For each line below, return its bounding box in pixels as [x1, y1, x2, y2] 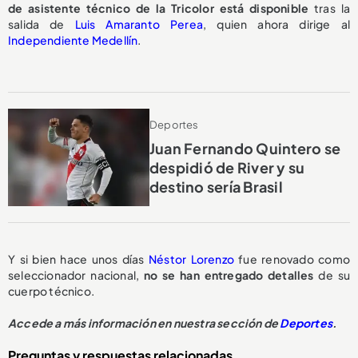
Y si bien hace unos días [8, 252, 149, 267]
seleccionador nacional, [8, 268, 144, 283]
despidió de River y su [149, 158, 305, 177]
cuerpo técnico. [8, 284, 94, 299]
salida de [8, 17, 75, 32]
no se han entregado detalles [143, 268, 314, 283]
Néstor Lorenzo [148, 252, 234, 267]
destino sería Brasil [149, 177, 283, 197]
